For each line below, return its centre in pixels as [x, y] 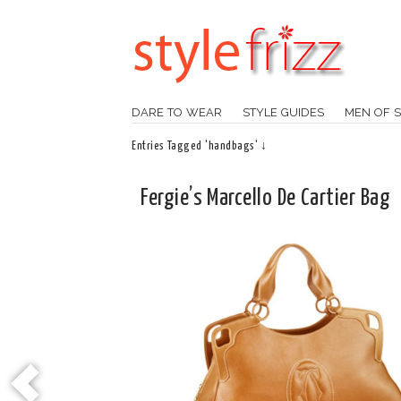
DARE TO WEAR [177, 112]
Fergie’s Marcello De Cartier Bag [266, 198]
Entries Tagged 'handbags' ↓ [200, 146]
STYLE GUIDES [283, 112]
